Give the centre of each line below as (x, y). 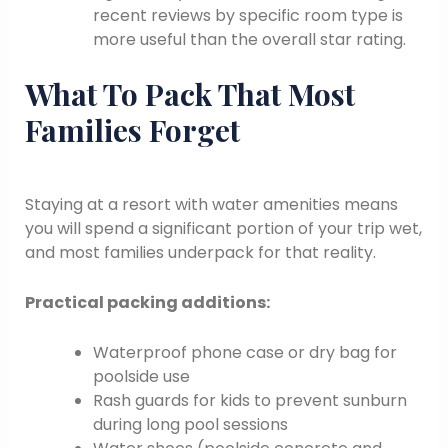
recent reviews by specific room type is (247, 16)
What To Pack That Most (189, 94)
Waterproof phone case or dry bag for (244, 352)
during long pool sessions (190, 424)
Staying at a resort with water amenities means (211, 205)
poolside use (141, 376)
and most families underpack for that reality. (200, 253)
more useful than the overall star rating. (249, 40)
